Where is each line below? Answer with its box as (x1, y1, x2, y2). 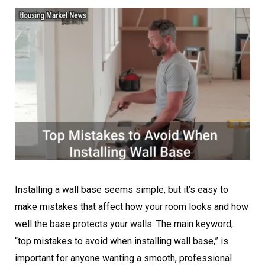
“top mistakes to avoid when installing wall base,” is (15, 235, 228, 247)
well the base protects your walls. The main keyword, (15, 218, 233, 230)
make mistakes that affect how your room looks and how (15, 201, 248, 213)
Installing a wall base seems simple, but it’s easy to (15, 184, 228, 196)
